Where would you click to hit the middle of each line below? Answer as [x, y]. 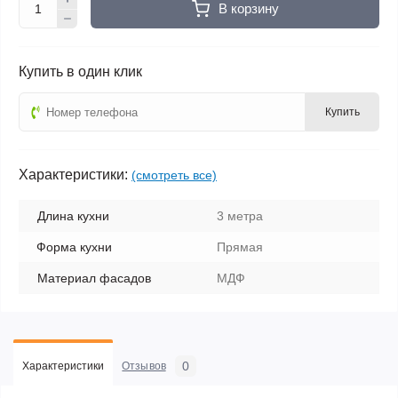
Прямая [240, 247]
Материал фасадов [94, 278]
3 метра [240, 216]
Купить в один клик [80, 72]
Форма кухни [74, 247]
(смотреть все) [174, 175]
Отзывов [144, 366]
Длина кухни [73, 216]
